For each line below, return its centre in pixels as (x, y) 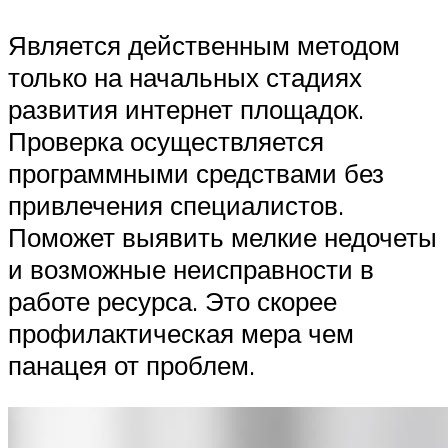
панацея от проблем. (131, 365)
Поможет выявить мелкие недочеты (222, 237)
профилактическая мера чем (181, 333)
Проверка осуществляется (166, 141)
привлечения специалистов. (176, 205)
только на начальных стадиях (185, 77)
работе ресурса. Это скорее (172, 301)
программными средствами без (196, 173)
